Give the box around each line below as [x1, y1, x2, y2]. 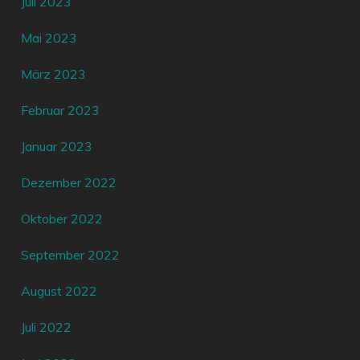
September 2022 [21, 247, 121, 264]
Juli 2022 [21, 319, 72, 336]
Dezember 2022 [21, 174, 117, 191]
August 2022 [21, 283, 98, 300]
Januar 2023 [21, 138, 93, 155]
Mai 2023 [21, 30, 78, 47]
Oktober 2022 [21, 211, 104, 227]
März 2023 [21, 66, 87, 83]
